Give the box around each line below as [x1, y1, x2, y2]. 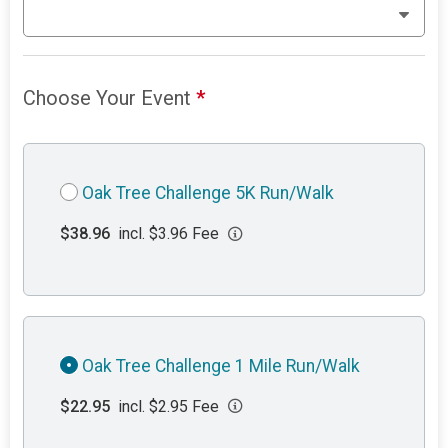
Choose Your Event [23, 86, 197, 111]
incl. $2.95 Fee [114, 396, 224, 416]
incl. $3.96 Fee [114, 224, 224, 244]
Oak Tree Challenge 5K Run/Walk [82, 183, 335, 204]
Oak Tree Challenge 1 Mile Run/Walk [82, 355, 361, 376]
